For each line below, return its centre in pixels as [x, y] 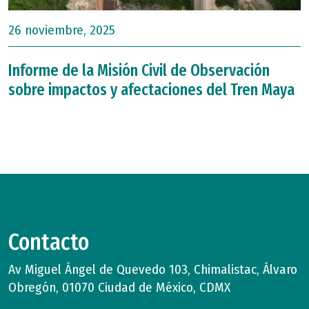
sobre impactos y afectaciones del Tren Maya [151, 90]
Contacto [49, 242]
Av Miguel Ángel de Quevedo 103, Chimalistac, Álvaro [153, 269]
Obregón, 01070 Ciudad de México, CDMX [119, 287]
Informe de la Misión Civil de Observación [139, 70]
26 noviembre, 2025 [62, 30]
